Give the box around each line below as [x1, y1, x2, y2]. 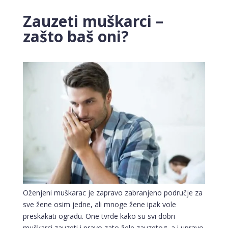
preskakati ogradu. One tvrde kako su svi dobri [22, 211, 175, 221]
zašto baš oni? [22, 26, 129, 47]
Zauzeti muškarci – [22, 11, 163, 32]
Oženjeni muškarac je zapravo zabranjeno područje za [22, 188, 203, 198]
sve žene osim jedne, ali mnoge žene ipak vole [22, 199, 176, 210]
